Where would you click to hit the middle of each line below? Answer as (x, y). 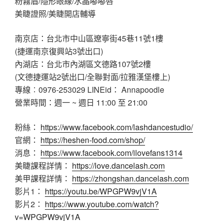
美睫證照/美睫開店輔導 (55, 13)
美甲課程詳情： (43, 178)
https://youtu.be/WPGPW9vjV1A (101, 191)
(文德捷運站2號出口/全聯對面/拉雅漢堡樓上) (92, 76)
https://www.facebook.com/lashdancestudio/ (117, 127)
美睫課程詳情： (43, 165)
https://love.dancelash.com (118, 165)
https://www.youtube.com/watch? (102, 204)
